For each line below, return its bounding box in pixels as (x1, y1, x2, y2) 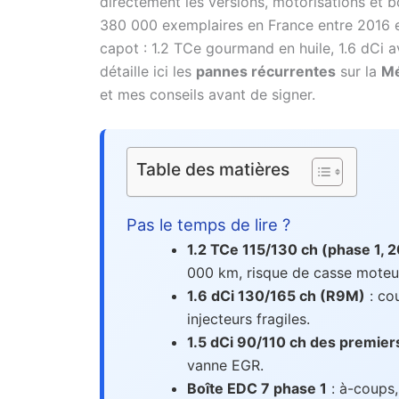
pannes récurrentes (196, 62, 336, 81)
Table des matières (136, 159, 289, 181)
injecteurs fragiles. (187, 309, 310, 328)
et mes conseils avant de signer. (100, 85, 315, 104)
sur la (336, 62, 381, 81)
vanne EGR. (187, 355, 264, 374)
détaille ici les (100, 62, 196, 81)
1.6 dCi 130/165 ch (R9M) (187, 286, 365, 305)
